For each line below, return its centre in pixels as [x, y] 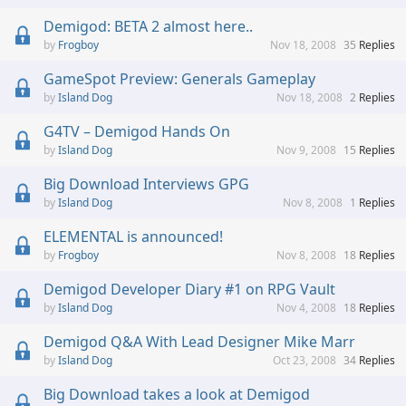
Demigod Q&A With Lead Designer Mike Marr [199, 342]
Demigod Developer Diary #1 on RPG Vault [189, 290]
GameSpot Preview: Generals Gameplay [179, 79]
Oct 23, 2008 [304, 361]
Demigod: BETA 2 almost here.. [148, 27]
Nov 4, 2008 [306, 308]
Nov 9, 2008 [306, 150]
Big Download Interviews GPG [146, 184]
